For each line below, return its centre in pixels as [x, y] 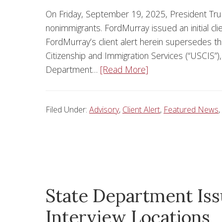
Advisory [104, 110]
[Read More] [124, 70]
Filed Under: [67, 110]
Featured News [191, 110]
